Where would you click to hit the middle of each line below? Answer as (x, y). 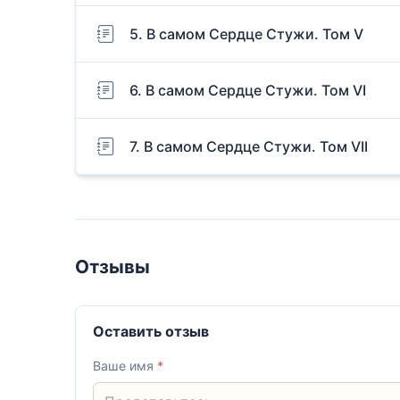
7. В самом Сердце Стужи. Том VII (249, 147)
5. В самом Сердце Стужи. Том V (246, 34)
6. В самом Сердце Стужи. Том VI (248, 91)
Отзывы (112, 266)
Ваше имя (125, 366)
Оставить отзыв (151, 332)
